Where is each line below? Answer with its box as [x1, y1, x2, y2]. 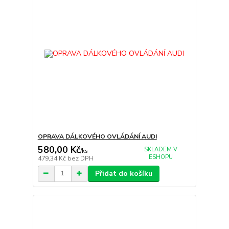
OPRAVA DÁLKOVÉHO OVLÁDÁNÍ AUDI [37, 132, 157, 141]
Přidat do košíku [95, 168, 152, 178]
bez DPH [67, 154, 94, 163]
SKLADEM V [144, 146, 177, 153]
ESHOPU [148, 153, 173, 161]
